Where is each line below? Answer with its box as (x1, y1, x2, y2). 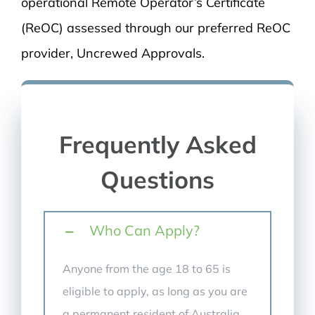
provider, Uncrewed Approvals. (20, 45, 205, 61)
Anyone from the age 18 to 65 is (63, 261, 231, 276)
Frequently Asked (58, 129, 257, 159)
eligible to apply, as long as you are (63, 283, 248, 298)
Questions (101, 165, 214, 194)
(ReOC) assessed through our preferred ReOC (20, 20, 290, 36)
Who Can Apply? (89, 221, 200, 239)
